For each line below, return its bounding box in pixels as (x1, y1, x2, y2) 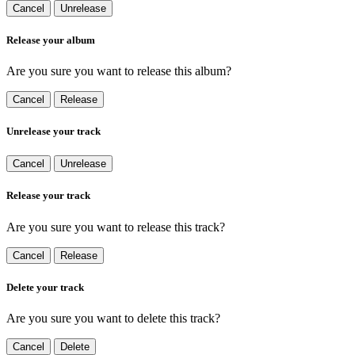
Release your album (6, 33, 95, 46)
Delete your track (6, 281, 84, 293)
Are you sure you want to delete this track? (6, 311, 220, 325)
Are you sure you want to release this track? (6, 219, 225, 234)
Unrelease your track (6, 125, 101, 138)
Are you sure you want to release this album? (6, 63, 231, 78)
